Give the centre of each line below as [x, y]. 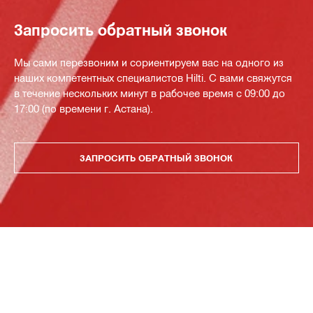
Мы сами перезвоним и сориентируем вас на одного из [149, 63]
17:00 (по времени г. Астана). [83, 109]
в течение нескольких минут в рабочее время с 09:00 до [150, 93]
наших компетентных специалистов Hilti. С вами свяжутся [153, 78]
